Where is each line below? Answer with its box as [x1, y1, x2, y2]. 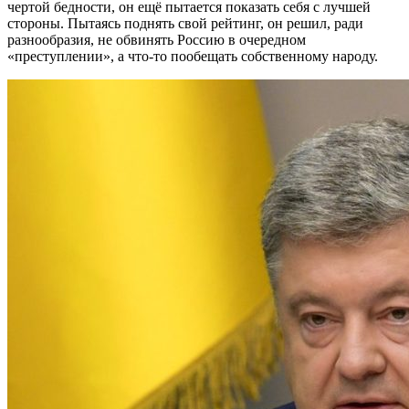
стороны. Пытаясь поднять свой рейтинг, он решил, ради [7, 15, 363, 31]
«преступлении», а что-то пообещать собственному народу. [7, 47, 378, 64]
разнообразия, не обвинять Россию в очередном [7, 31, 306, 47]
